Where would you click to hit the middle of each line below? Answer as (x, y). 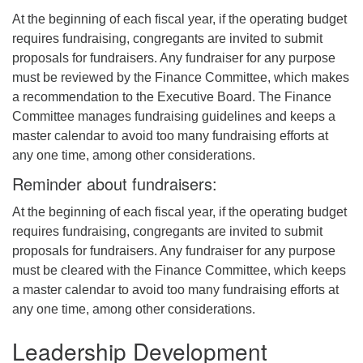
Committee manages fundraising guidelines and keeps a (174, 116)
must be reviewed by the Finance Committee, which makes (181, 77)
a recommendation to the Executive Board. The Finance (172, 96)
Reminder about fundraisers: (115, 183)
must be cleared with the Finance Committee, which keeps (179, 270)
